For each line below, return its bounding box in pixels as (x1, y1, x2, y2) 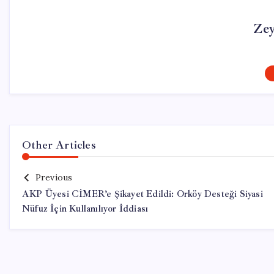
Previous (35, 172, 73, 183)
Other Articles (22, 138, 96, 152)
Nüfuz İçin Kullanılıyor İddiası (22, 203, 149, 215)
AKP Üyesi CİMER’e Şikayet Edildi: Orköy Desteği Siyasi (22, 188, 263, 200)
